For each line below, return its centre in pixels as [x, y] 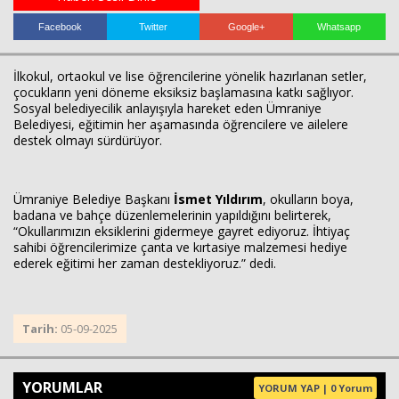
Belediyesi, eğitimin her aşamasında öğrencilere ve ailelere [181, 124]
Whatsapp [339, 27]
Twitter [153, 27]
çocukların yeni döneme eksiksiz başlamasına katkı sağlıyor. [183, 92]
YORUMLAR [62, 387]
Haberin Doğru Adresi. [328, 55]
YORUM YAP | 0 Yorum [315, 388]
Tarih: [41, 329]
